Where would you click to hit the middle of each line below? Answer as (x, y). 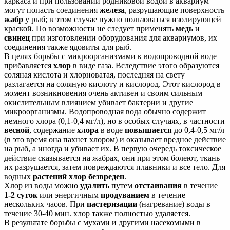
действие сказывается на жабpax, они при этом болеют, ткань (112, 158)
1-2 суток (21, 195)
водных (18, 176)
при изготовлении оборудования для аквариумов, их (123, 37)
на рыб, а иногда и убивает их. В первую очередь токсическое (113, 148)
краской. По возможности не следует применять (90, 28)
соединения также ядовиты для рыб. (68, 47)
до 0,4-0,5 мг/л (198, 130)
